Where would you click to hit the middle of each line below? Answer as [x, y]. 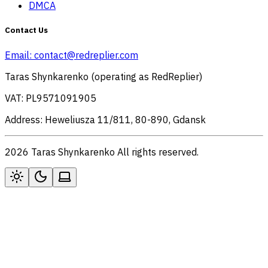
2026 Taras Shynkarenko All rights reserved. [102, 152]
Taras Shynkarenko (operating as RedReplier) [103, 76]
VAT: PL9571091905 [51, 98]
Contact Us [26, 30]
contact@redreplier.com [86, 55]
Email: [19, 55]
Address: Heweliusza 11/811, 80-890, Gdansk [105, 119]
